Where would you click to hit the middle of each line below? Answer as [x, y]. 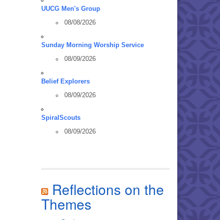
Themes [66, 204]
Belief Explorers [65, 82]
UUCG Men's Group [70, 9]
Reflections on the [108, 189]
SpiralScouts [61, 118]
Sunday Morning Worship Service [92, 45]
